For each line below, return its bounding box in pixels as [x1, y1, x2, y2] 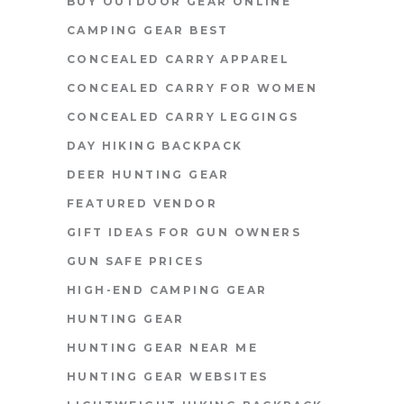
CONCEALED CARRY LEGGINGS [67, 109, 299, 124]
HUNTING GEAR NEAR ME [67, 340, 258, 354]
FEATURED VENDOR [67, 196, 217, 210]
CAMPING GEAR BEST [67, 23, 229, 37]
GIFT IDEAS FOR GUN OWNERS [67, 225, 301, 239]
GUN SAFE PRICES [67, 253, 204, 268]
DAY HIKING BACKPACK [67, 138, 243, 152]
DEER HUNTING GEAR [67, 167, 230, 181]
